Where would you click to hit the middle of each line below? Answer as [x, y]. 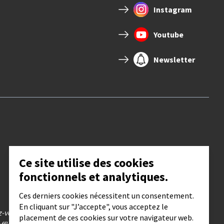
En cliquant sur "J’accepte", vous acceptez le [93, 206]
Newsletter [174, 60]
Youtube [169, 35]
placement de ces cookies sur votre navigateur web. [106, 217]
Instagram [173, 10]
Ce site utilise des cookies [86, 163]
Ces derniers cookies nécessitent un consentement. [106, 195]
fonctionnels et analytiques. [93, 177]
